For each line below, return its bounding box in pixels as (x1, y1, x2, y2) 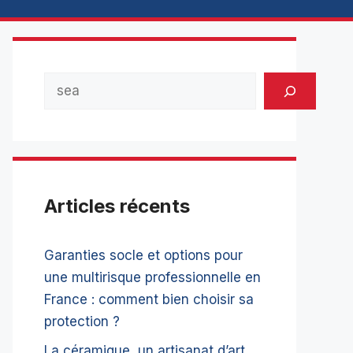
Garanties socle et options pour (44, 247, 243, 263)
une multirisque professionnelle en (44, 269, 261, 285)
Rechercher (43, 75, 117, 91)
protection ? (44, 314, 120, 329)
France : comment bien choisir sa (44, 292, 254, 307)
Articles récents (44, 195, 190, 217)
